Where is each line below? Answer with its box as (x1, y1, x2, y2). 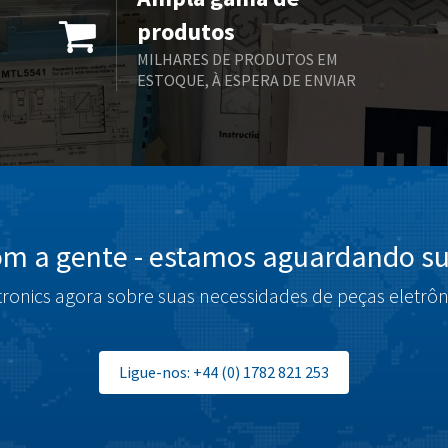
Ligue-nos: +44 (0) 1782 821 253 (119, 362, 329, 382)
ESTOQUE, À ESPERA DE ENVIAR (137, 70, 356, 90)
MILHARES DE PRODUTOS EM (137, 49, 338, 69)
